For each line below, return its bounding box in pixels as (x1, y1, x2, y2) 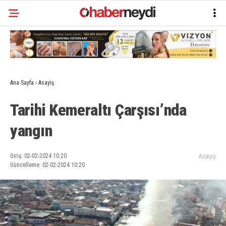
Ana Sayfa (10, 79, 34, 87)
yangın (10, 121, 52, 141)
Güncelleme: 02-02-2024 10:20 (10, 161, 85, 169)
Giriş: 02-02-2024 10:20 (10, 152, 67, 160)
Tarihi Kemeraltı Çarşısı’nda (10, 100, 187, 120)
